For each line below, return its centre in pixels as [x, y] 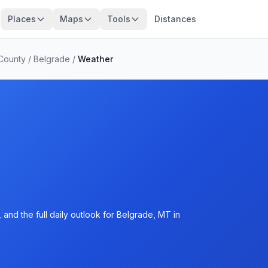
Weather [95, 59]
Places [22, 19]
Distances [175, 19]
